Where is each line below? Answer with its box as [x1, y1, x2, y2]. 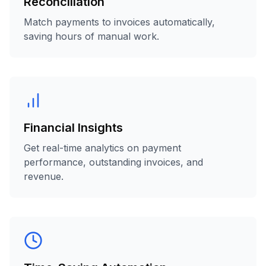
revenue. [24, 170, 64, 182]
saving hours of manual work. [24, 30, 159, 42]
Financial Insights [24, 121, 123, 135]
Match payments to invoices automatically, [24, 16, 215, 28]
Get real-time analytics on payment [24, 142, 181, 154]
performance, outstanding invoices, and [24, 156, 203, 168]
